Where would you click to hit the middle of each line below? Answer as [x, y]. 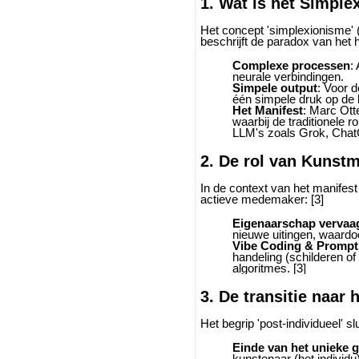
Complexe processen [291, 65]
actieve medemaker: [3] [262, 199]
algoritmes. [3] [269, 268]
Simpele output [275, 88]
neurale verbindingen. [288, 77]
